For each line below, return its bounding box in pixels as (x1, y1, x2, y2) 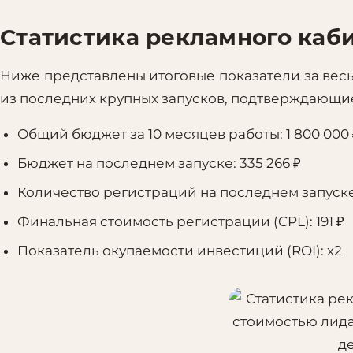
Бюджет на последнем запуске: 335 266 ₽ (17, 155, 302, 172)
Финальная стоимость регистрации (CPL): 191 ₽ (17, 214, 345, 230)
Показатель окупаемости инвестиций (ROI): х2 (17, 243, 343, 259)
